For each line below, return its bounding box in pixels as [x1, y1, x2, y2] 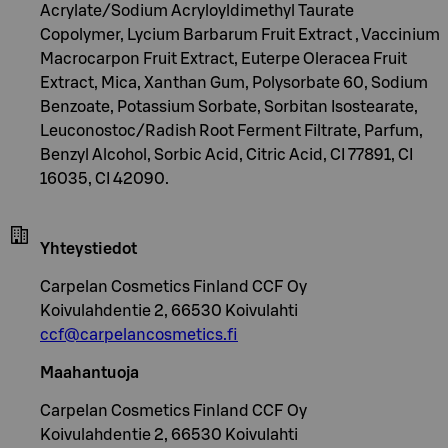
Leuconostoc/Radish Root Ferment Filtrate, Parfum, [40, 122, 423, 139]
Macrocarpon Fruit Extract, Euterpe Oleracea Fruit [40, 50, 407, 67]
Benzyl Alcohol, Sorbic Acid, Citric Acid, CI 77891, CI [40, 146, 413, 163]
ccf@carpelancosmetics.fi [40, 326, 238, 343]
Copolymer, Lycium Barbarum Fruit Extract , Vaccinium [40, 26, 440, 43]
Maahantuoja [40, 364, 139, 381]
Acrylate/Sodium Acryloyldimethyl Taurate [40, 2, 354, 19]
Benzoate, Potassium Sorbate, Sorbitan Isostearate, [40, 98, 418, 115]
